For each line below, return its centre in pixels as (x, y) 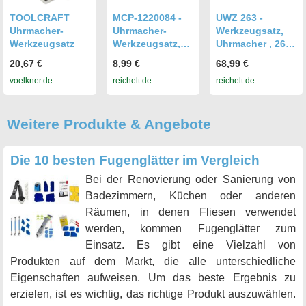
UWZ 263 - (239, 18)
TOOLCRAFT (40, 18)
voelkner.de (31, 80)
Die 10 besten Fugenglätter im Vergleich (135, 160)
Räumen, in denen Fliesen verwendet (191, 212)
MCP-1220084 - (147, 18)
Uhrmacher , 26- (252, 44)
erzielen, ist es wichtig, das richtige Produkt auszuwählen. (153, 294)
